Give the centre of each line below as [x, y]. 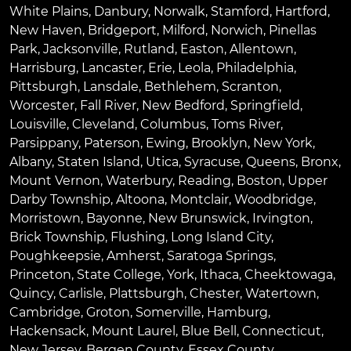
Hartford [301, 12]
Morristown [45, 219]
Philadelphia [255, 68]
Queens [271, 162]
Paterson [112, 143]
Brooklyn [219, 143]
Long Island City [221, 237]
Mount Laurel [134, 331]
